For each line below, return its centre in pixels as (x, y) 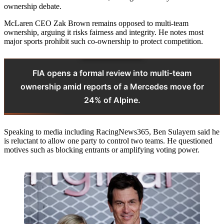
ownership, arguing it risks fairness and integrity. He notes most (104, 32)
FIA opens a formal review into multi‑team (112, 73)
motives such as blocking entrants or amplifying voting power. (102, 150)
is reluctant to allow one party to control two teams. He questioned (108, 141)
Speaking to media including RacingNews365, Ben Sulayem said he (112, 132)
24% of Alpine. (112, 100)
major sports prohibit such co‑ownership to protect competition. (103, 41)
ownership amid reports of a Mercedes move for (112, 87)
